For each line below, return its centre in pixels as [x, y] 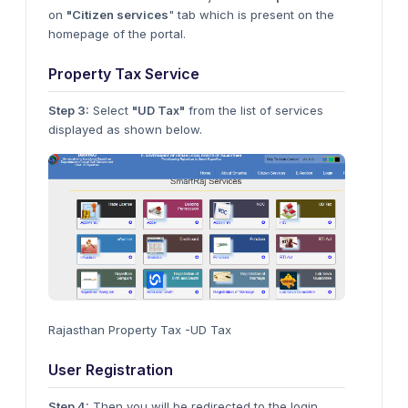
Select [111, 110]
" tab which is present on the [251, 15]
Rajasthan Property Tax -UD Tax [140, 329]
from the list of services [254, 110]
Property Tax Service [124, 74]
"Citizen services [117, 15]
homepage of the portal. [117, 34]
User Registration [111, 369]
